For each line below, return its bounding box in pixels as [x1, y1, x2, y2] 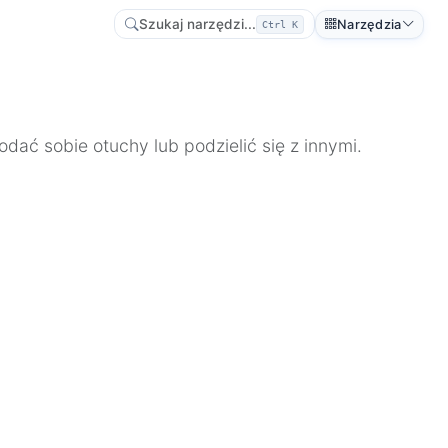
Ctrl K [262, 17, 299, 30]
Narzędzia [336, 16, 402, 32]
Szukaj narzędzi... [139, 16, 257, 32]
